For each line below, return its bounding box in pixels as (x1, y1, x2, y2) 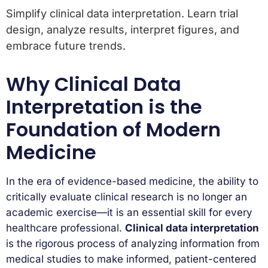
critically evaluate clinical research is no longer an (6, 190, 247, 203)
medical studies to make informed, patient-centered (6, 252, 256, 265)
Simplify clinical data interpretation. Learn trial (6, 7, 238, 20)
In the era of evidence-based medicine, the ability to (6, 175, 258, 187)
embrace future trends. (6, 39, 126, 52)
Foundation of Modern (6, 115, 221, 143)
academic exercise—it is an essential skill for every (6, 206, 252, 218)
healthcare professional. (6, 221, 125, 234)
